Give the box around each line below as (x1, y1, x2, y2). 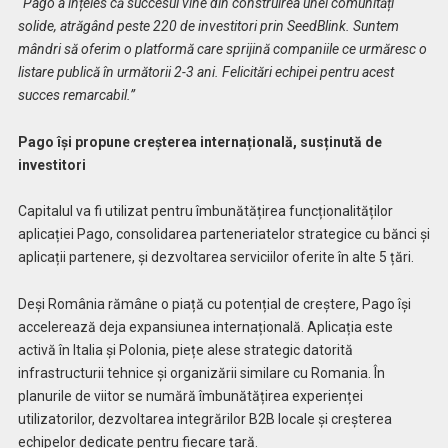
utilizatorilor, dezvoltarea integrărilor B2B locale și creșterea (17, 411, 392, 428)
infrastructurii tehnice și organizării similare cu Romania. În (17, 365, 385, 382)
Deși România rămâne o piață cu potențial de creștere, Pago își (17, 296, 411, 313)
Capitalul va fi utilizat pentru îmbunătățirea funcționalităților (17, 203, 393, 220)
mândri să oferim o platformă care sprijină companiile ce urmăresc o (17, 40, 427, 57)
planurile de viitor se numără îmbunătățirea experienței (17, 388, 363, 405)
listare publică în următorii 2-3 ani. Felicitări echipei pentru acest (17, 63, 394, 80)
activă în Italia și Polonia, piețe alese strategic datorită (17, 342, 353, 359)
